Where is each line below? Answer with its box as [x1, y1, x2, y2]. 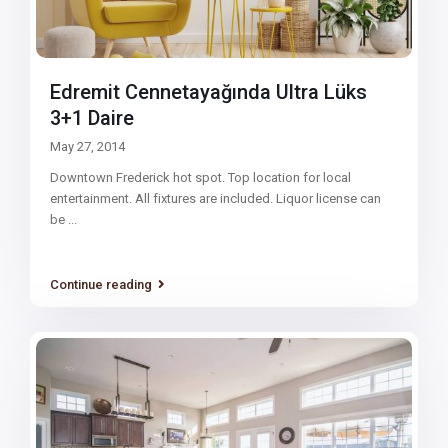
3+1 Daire [50, 105, 135, 130]
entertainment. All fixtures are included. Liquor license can [50, 190, 382, 206]
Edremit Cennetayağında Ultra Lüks [50, 79, 368, 104]
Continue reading [50, 277, 153, 293]
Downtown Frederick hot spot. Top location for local [50, 169, 352, 185]
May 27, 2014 [50, 138, 126, 154]
